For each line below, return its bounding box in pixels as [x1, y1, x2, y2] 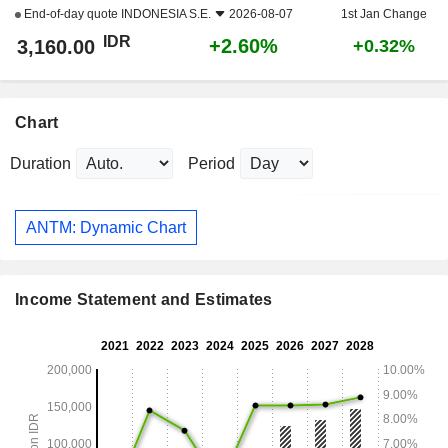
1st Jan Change [341, 7, 427, 22]
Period [188, 155, 235, 173]
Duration [10, 155, 71, 173]
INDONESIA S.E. [121, 7, 211, 22]
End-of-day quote [21, 7, 121, 22]
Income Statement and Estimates [15, 291, 273, 309]
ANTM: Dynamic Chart [26, 218, 186, 236]
